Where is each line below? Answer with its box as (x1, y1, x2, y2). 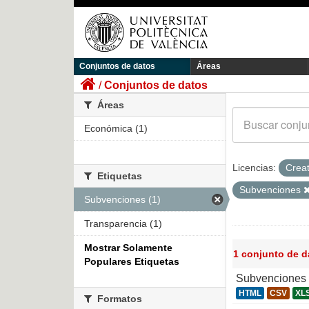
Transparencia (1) (84, 218, 162, 230)
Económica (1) (84, 123, 148, 134)
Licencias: (232, 162, 276, 174)
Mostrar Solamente (84, 242, 172, 254)
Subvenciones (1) (84, 194, 161, 206)
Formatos (94, 293, 142, 305)
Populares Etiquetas (84, 256, 179, 268)
